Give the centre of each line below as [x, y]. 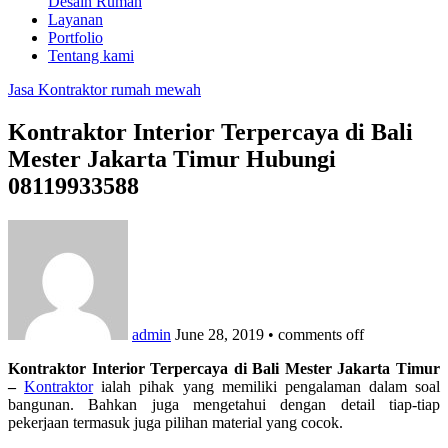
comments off [321, 334]
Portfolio [75, 37]
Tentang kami [91, 55]
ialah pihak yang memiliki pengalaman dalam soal [266, 386]
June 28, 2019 [219, 334]
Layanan [75, 19]
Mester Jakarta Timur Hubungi [172, 158]
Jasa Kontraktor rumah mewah [104, 89]
